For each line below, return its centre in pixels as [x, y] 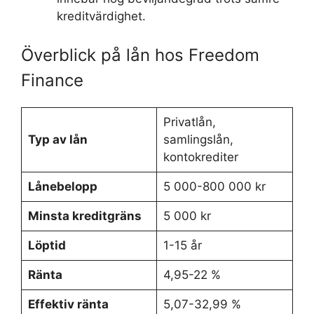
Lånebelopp [62, 186]
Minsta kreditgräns [84, 216]
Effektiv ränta [68, 304]
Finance [52, 80]
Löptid [47, 245]
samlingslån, [198, 139]
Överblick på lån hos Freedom [140, 55]
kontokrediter [200, 157]
